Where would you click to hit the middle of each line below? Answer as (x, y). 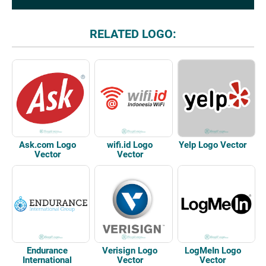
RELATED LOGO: (133, 34)
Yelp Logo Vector (213, 145)
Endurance (47, 251)
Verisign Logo (130, 251)
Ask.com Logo (47, 145)
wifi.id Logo (130, 145)
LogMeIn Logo (213, 251)
